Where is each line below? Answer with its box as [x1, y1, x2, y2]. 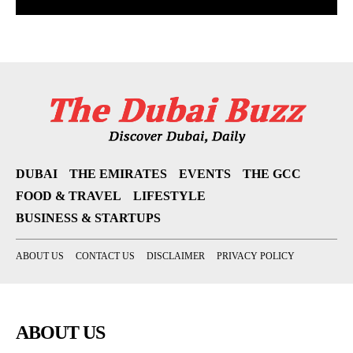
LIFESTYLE [133, 189, 206, 203]
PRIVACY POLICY [217, 251, 295, 262]
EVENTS [179, 167, 231, 181]
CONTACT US [76, 251, 135, 262]
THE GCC [243, 167, 301, 181]
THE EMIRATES [69, 167, 167, 181]
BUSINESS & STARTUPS [16, 211, 161, 225]
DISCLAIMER [147, 251, 205, 262]
